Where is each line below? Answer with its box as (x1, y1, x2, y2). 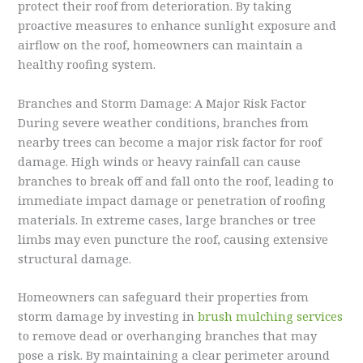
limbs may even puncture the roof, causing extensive (18, 230, 329, 247)
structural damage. (18, 250, 132, 267)
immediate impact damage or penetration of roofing (18, 191, 327, 208)
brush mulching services (198, 308, 344, 325)
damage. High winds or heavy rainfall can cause (18, 152, 301, 169)
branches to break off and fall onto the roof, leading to (18, 172, 335, 189)
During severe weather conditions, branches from (18, 113, 310, 130)
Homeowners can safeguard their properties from (18, 288, 310, 305)
